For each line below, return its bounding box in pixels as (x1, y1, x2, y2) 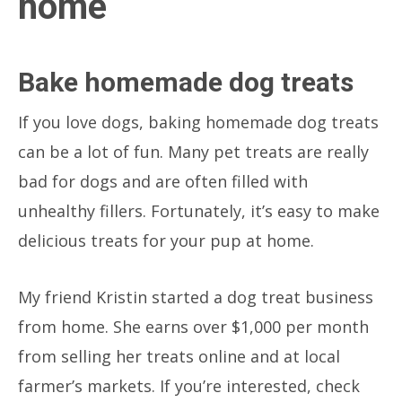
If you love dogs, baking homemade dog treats (18, 110, 379, 133)
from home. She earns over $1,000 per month (18, 315, 369, 337)
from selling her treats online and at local (18, 345, 340, 367)
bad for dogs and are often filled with (18, 170, 308, 192)
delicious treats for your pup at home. (18, 229, 314, 251)
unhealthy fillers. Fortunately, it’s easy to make (18, 199, 380, 222)
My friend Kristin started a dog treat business (18, 285, 373, 308)
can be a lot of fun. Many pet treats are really (18, 140, 369, 162)
